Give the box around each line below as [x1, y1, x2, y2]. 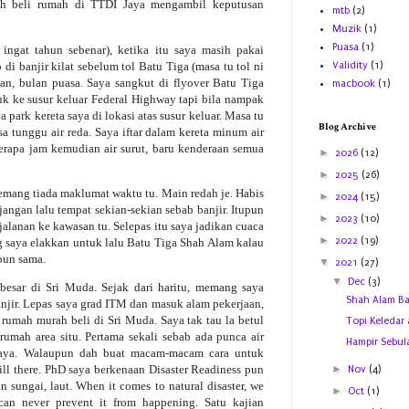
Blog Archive [319, 121, 376, 134]
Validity [332, 59, 368, 72]
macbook [332, 78, 375, 90]
